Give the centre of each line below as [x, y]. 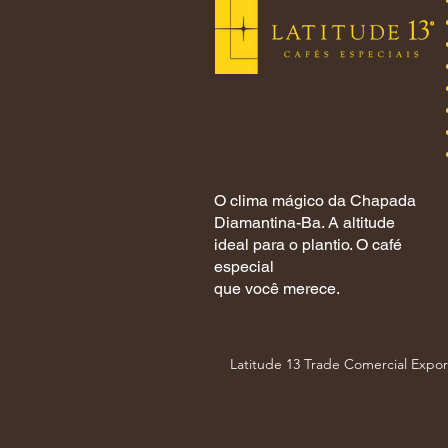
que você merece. [277, 289]
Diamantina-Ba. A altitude [304, 223]
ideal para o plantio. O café [308, 245]
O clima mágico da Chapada [315, 201]
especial [244, 267]
